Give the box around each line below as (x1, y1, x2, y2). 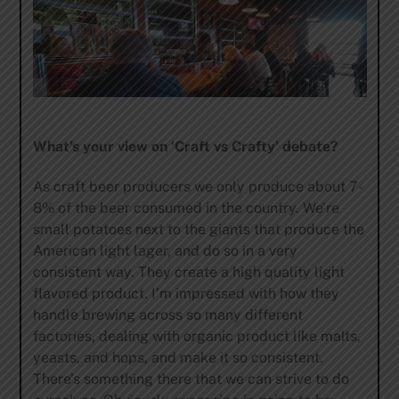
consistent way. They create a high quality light (32, 263, 345, 281)
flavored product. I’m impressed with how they (32, 284, 339, 302)
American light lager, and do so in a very (32, 241, 297, 259)
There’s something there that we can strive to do (32, 370, 349, 387)
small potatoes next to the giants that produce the (32, 220, 364, 238)
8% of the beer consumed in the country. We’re (32, 199, 339, 216)
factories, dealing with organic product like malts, (32, 327, 361, 345)
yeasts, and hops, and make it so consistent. (32, 348, 323, 366)
